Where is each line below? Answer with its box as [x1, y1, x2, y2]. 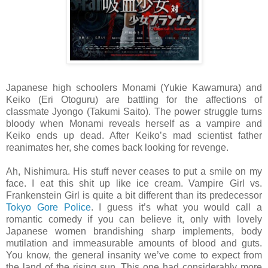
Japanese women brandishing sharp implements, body [6, 226, 262, 236]
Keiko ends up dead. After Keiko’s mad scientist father [6, 130, 262, 141]
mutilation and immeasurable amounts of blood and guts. [6, 237, 262, 248]
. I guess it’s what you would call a [90, 202, 263, 212]
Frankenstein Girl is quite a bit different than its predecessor [6, 190, 262, 200]
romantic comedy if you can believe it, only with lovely [6, 214, 262, 224]
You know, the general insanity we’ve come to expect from [6, 249, 262, 260]
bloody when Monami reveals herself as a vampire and [6, 118, 262, 129]
